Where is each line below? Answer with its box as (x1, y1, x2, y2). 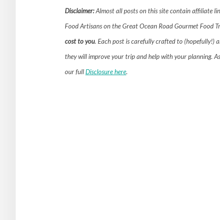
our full (65, 67, 85, 76)
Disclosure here (85, 67, 126, 76)
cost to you (65, 37, 95, 45)
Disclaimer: (65, 6, 94, 15)
